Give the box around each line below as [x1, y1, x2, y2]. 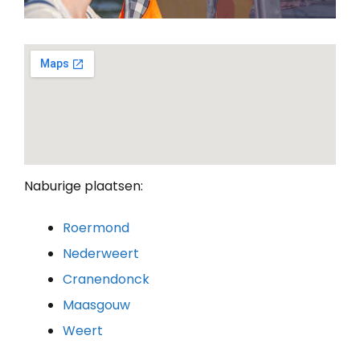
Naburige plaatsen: [24, 176, 143, 195]
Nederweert [63, 243, 139, 263]
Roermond [63, 218, 129, 237]
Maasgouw [63, 295, 130, 314]
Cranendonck [63, 269, 149, 288]
